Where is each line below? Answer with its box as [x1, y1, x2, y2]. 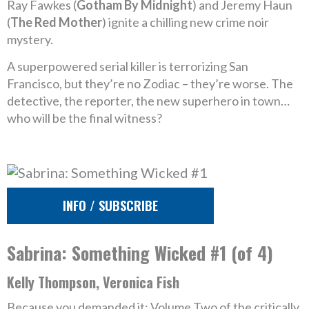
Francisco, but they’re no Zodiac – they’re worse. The [7, 76, 293, 91]
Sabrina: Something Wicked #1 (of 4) [7, 239, 273, 266]
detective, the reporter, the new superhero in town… [7, 93, 290, 108]
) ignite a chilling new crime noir [102, 14, 269, 30]
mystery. [7, 32, 53, 47]
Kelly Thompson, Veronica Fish [7, 272, 179, 292]
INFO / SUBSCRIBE [63, 197, 158, 215]
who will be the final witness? [7, 110, 162, 126]
